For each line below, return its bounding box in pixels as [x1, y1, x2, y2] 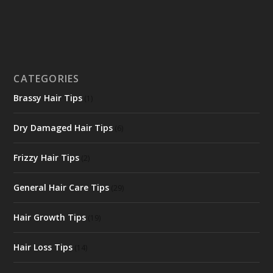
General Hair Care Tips [13, 181, 110, 193]
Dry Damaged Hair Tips [13, 121, 113, 133]
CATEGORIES [13, 71, 80, 85]
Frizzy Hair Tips [13, 151, 80, 163]
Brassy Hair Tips [13, 91, 83, 104]
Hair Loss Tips [13, 241, 73, 253]
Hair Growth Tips [13, 211, 87, 223]
